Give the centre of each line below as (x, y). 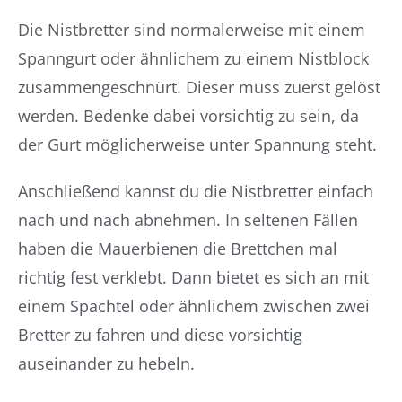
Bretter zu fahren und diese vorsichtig (160, 335)
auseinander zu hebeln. (106, 363)
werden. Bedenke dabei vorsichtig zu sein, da (188, 116)
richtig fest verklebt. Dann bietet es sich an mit (193, 277)
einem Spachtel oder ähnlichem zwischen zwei (194, 306)
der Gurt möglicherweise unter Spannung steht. (197, 144)
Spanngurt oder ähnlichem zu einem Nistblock (193, 58)
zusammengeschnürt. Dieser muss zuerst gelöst (199, 87)
